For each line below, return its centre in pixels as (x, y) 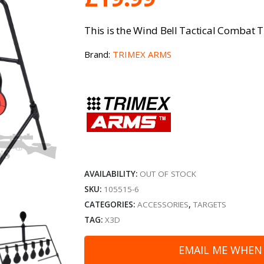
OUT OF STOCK (168, 174)
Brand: (99, 54)
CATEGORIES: (111, 204)
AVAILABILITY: (112, 174)
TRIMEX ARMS (142, 54)
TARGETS (210, 204)
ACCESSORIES (163, 204)
